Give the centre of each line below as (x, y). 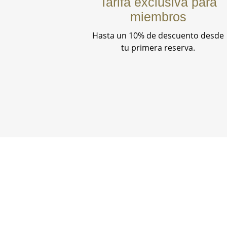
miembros (158, 17)
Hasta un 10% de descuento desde (158, 36)
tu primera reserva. (158, 48)
